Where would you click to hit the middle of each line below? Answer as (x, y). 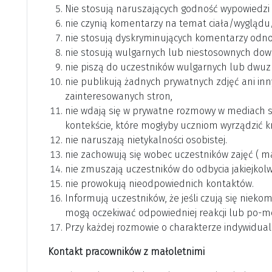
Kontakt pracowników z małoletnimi (125, 252)
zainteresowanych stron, (119, 97)
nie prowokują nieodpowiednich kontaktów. (159, 184)
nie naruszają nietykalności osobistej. (146, 140)
